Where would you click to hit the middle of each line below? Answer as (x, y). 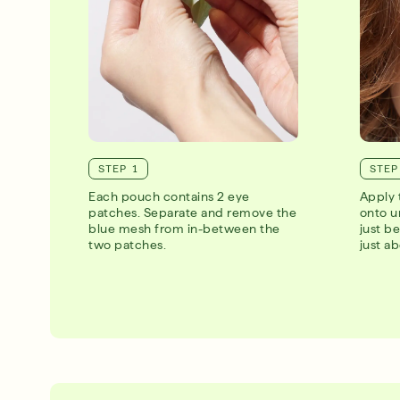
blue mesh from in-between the (184, 229)
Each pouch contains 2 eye (169, 197)
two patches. (128, 245)
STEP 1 (119, 168)
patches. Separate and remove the (193, 213)
